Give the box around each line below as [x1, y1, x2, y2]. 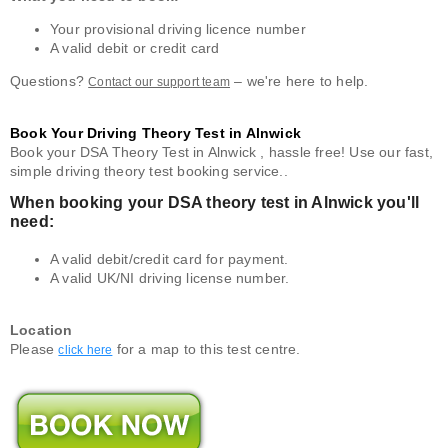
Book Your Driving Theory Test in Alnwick [10, 125, 301, 142]
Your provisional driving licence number [50, 21, 306, 38]
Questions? [10, 73, 89, 90]
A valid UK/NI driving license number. [50, 270, 290, 287]
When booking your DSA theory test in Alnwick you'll [10, 194, 420, 212]
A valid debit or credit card [50, 40, 220, 57]
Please [10, 341, 59, 358]
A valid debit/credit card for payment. [50, 251, 289, 268]
